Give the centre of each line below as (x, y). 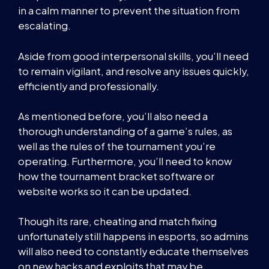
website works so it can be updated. (105, 191)
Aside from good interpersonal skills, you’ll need (133, 56)
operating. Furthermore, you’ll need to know (125, 161)
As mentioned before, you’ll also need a (113, 116)
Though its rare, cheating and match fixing (117, 221)
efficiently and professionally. (89, 86)
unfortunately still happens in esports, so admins (133, 236)
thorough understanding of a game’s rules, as (125, 131)
